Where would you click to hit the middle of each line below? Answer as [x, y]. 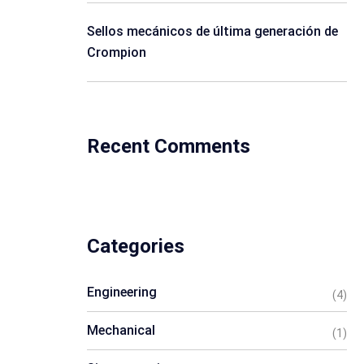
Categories [136, 246]
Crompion [117, 52]
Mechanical [121, 330]
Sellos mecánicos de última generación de [212, 31]
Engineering [122, 292]
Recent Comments [169, 146]
